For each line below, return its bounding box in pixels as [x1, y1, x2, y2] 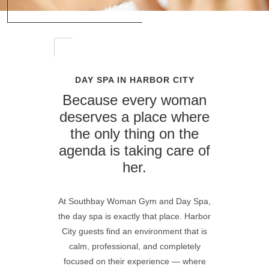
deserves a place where [59, 108, 210, 125]
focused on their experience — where [63, 256, 206, 266]
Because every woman [62, 91, 207, 108]
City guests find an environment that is [62, 226, 207, 236]
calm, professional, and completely [68, 241, 201, 251]
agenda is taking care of [59, 142, 210, 159]
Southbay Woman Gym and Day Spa [68, 196, 208, 206]
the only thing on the [70, 125, 199, 142]
